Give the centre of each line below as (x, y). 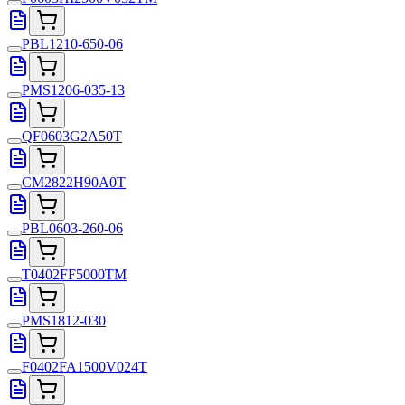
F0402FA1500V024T (85, 366)
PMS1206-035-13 (73, 89)
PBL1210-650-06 (72, 43)
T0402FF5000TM (74, 274)
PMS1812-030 (64, 320)
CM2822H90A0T (74, 182)
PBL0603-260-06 (72, 228)
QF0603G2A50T (72, 136)
